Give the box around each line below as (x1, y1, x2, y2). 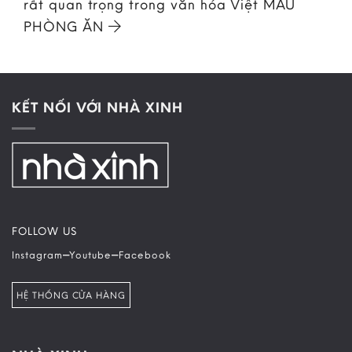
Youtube (69, 247, 112, 261)
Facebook (119, 247, 171, 261)
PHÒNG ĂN (24, 17, 108, 36)
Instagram (12, 247, 63, 261)
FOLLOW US (12, 223, 77, 238)
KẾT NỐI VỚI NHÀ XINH (12, 98, 183, 117)
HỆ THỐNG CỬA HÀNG (16, 289, 126, 302)
